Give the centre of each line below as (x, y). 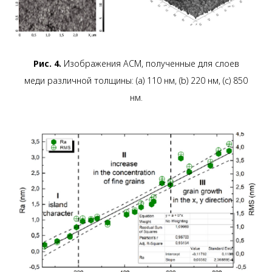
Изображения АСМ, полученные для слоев (150, 64)
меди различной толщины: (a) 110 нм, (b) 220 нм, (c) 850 (136, 81)
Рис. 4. (47, 64)
